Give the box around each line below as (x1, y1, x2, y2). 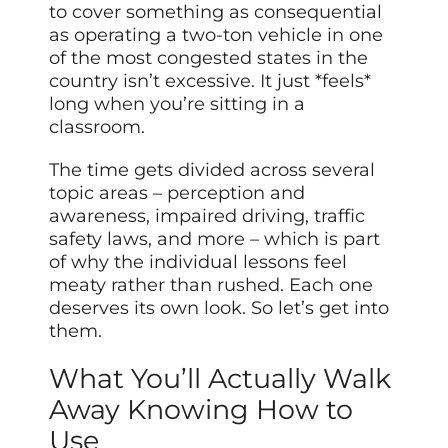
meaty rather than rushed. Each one (49, 273, 374, 296)
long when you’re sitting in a (49, 92, 306, 115)
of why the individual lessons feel (49, 250, 348, 273)
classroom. (49, 115, 146, 138)
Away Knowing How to (49, 393, 354, 427)
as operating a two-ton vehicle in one (49, 23, 384, 46)
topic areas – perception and (49, 181, 306, 204)
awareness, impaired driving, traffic (49, 204, 366, 227)
